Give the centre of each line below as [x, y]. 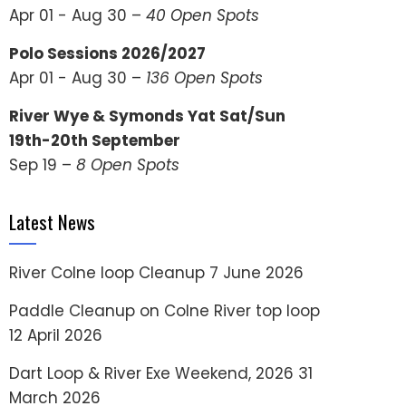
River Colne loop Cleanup [107, 273]
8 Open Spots [128, 165]
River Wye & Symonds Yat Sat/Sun [147, 116]
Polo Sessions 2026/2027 [107, 53]
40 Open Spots [203, 15]
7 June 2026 [256, 273]
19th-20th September [95, 140]
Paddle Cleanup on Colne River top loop [164, 311]
